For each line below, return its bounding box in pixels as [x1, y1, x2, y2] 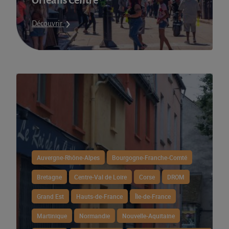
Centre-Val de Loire [74, 173, 127, 181]
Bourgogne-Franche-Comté [112, 153, 187, 162]
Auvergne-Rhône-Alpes [37, 153, 100, 162]
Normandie [79, 212, 110, 220]
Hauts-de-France [76, 192, 123, 200]
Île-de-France [135, 192, 171, 200]
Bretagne [37, 173, 62, 181]
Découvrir [32, 19, 64, 28]
